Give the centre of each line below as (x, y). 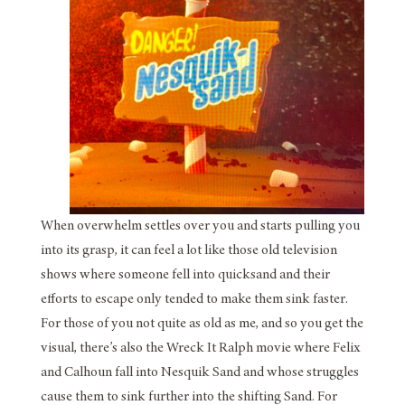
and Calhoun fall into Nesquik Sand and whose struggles (199, 373)
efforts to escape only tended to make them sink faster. (194, 300)
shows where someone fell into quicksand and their (185, 275)
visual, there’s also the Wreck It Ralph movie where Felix (200, 348)
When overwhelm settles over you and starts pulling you (200, 226)
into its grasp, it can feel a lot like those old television (188, 251)
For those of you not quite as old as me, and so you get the (202, 324)
